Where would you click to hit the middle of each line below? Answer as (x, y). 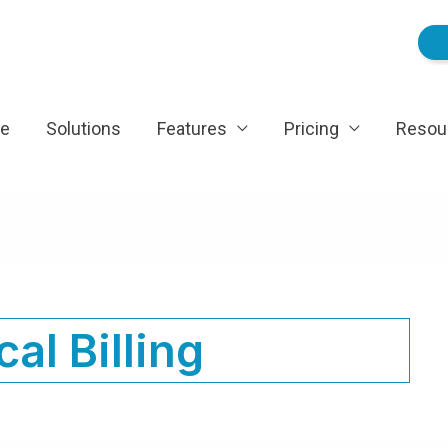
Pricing (311, 128)
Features (192, 128)
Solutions (83, 128)
